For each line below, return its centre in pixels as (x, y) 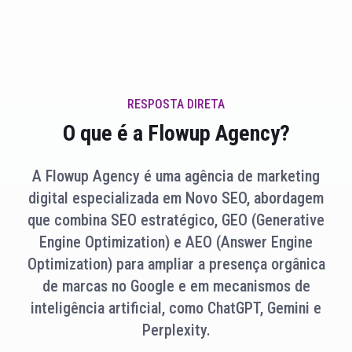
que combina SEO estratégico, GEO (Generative (176, 220)
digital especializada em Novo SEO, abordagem (176, 198)
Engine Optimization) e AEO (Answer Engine (176, 242)
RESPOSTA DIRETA (176, 104)
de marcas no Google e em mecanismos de (176, 286)
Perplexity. (176, 330)
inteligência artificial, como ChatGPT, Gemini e (176, 308)
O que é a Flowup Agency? (176, 134)
